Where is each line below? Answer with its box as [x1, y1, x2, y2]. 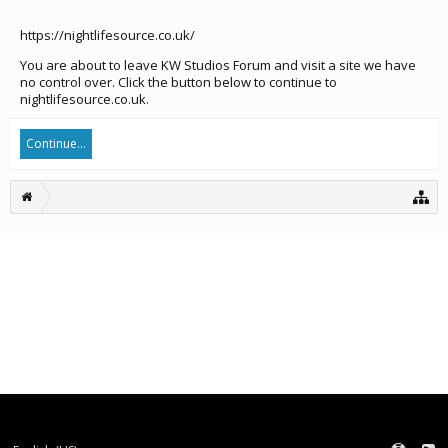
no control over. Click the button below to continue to [20, 73, 337, 91]
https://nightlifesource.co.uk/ [20, 26, 195, 44]
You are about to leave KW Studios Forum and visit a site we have [20, 56, 416, 74]
